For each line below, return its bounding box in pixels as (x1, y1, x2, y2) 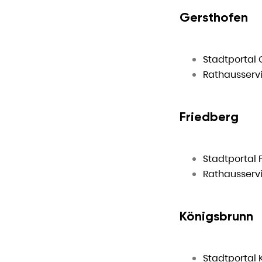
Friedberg (180, 109, 239, 125)
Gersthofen (180, 9, 248, 25)
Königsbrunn (180, 208, 253, 224)
